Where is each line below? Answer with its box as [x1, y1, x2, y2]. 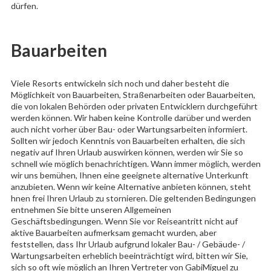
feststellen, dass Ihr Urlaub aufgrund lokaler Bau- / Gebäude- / [10, 238, 245, 249]
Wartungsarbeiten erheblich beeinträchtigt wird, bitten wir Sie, [10, 250, 248, 261]
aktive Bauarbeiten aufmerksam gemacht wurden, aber [10, 227, 217, 238]
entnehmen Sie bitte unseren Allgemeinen [10, 204, 171, 215]
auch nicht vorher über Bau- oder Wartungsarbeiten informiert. [10, 123, 247, 134]
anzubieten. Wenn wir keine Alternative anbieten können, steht [10, 181, 251, 192]
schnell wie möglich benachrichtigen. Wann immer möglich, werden [10, 158, 261, 169]
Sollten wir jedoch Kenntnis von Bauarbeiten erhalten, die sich [10, 135, 245, 146]
